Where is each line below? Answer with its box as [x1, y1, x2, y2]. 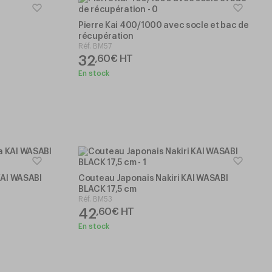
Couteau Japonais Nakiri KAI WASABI [78, 174, 228, 183]
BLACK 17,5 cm [78, 185, 137, 194]
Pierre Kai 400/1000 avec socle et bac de [78, 21, 249, 30]
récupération [78, 32, 134, 41]
